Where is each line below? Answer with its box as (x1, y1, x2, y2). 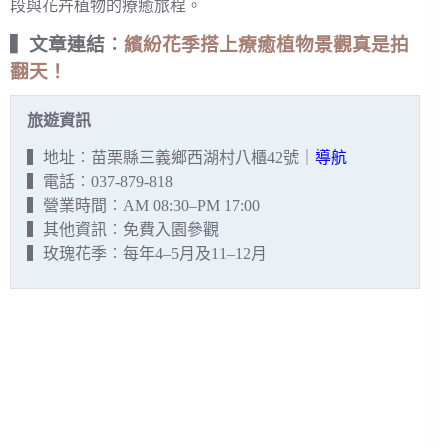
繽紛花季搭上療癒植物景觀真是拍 (124, 33, 409, 55)
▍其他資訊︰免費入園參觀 (27, 221, 219, 239)
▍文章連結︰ (10, 33, 124, 55)
